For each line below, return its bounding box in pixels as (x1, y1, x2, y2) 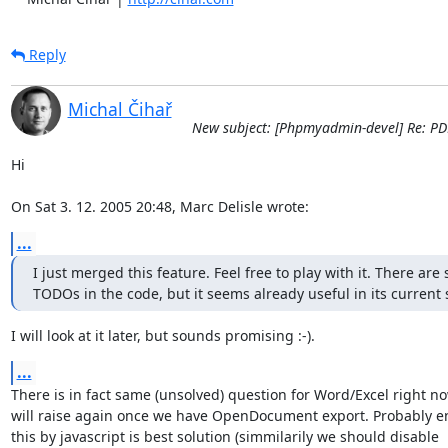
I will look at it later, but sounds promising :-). (10, 325, 315, 345)
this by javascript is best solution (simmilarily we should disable (10, 426, 443, 446)
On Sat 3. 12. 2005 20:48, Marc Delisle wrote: (10, 196, 309, 216)
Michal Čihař (67, 96, 172, 121)
